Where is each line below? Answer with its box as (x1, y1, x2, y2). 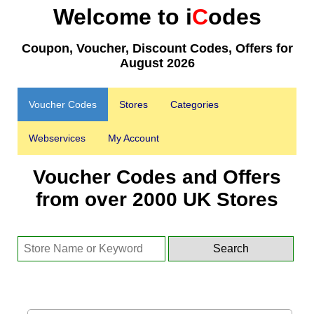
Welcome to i (53, 4, 192, 29)
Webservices (29, 132, 86, 144)
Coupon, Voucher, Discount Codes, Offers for (21, 41, 293, 55)
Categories (170, 99, 219, 110)
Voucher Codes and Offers (33, 166, 281, 188)
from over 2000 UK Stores (36, 189, 278, 210)
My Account (108, 132, 159, 144)
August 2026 (119, 56, 195, 70)
